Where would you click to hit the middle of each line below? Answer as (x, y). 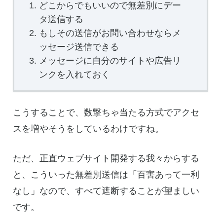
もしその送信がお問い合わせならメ (110, 33)
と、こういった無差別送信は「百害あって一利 (106, 174)
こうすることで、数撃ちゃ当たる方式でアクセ (106, 113)
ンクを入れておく (74, 75)
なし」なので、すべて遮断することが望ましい (106, 191)
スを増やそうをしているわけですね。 (89, 129)
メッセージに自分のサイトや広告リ (110, 61)
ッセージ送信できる (79, 47)
